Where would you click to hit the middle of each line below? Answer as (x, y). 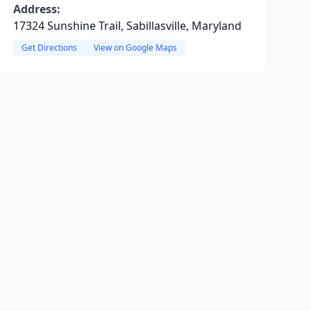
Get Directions (49, 48)
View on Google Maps (135, 48)
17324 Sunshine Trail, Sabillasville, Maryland (127, 26)
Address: (36, 9)
